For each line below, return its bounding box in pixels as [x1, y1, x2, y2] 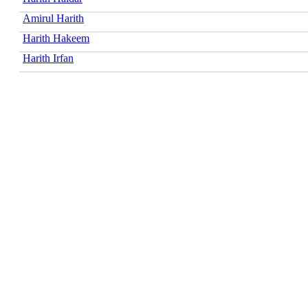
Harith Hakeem [23, 32, 89, 44]
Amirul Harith [23, 12, 84, 24]
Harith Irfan [23, 52, 74, 64]
